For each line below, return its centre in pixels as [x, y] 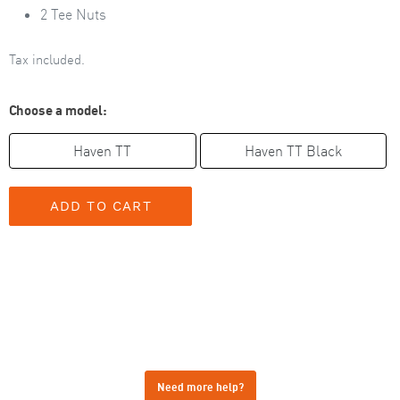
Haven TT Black [294, 151]
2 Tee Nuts [73, 15]
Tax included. [47, 59]
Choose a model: [58, 109]
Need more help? [200, 387]
